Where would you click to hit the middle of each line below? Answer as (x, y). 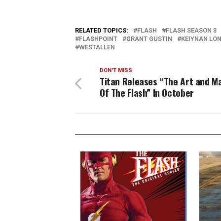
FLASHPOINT (98, 38)
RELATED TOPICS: (102, 30)
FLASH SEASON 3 (191, 30)
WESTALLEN (97, 47)
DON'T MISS (116, 70)
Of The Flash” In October (147, 92)
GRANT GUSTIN (149, 38)
